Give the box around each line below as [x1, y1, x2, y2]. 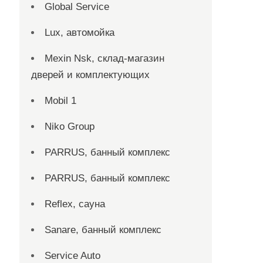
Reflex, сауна [45, 198, 106, 210]
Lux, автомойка [45, 27, 115, 38]
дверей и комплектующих [31, 69, 150, 80]
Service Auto [45, 250, 101, 261]
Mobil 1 [45, 95, 77, 106]
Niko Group [45, 121, 95, 132]
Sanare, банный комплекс [45, 224, 162, 235]
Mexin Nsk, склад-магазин [45, 53, 165, 64]
